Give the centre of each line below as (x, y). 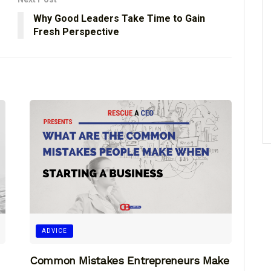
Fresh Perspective (76, 31)
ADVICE (54, 231)
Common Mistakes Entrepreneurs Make (129, 261)
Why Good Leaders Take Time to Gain (119, 18)
